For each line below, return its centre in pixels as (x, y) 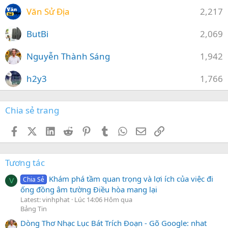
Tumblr (122, 130)
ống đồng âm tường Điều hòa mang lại (89, 189)
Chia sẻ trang (32, 110)
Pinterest (107, 130)
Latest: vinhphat (45, 199)
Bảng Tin (34, 208)
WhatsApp (146, 130)
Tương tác (25, 163)
